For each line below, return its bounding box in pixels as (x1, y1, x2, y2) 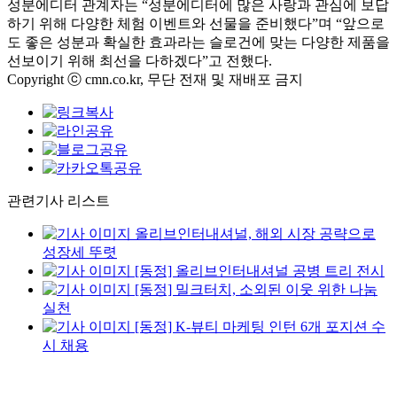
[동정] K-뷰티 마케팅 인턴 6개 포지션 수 (135, 319, 385, 334)
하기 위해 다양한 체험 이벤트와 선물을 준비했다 (7, 16, 312, 31)
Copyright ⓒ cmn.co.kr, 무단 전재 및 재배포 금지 (7, 72, 303, 87)
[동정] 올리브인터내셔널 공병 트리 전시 (135, 263, 385, 278)
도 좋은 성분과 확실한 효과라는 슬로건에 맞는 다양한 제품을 (7, 35, 390, 50)
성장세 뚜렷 (43, 245, 117, 260)
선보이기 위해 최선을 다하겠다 (7, 53, 202, 68)
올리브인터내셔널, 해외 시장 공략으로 (135, 226, 376, 241)
